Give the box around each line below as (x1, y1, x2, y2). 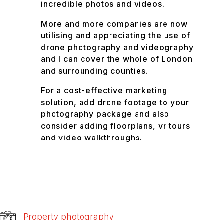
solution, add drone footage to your (40, 97, 189, 108)
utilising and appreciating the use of (40, 30, 190, 41)
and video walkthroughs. (40, 133, 142, 143)
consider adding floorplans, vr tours (40, 121, 190, 131)
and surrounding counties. (40, 66, 148, 76)
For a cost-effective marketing (40, 85, 167, 96)
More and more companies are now (40, 19, 188, 29)
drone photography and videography (40, 42, 193, 53)
